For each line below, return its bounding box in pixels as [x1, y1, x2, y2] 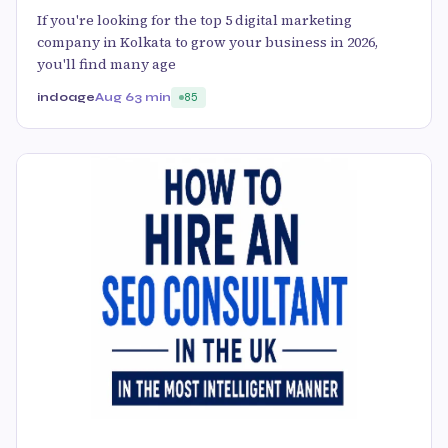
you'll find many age [37, 54, 176, 75]
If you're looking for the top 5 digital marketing [37, 10, 352, 31]
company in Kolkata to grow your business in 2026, [37, 32, 378, 53]
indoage [37, 90, 95, 105]
